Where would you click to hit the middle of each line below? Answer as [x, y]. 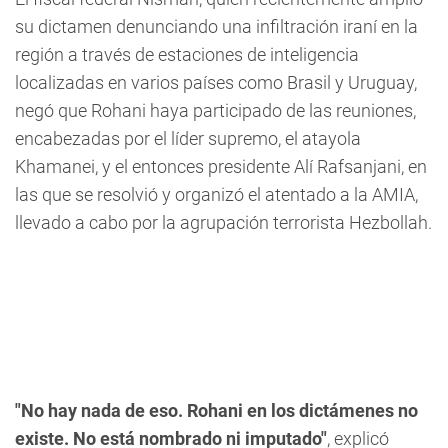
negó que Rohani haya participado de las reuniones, [215, 110]
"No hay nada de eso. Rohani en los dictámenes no [216, 410]
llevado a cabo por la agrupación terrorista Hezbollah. [223, 222]
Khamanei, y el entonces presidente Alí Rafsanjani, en [221, 166]
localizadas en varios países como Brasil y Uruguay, [216, 82]
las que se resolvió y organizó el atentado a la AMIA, [216, 194]
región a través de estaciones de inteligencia [187, 54]
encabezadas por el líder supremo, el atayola [188, 138]
